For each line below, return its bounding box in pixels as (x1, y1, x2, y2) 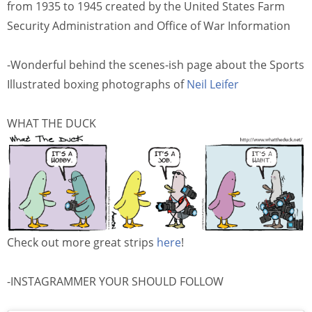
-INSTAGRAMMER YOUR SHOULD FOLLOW (7, 273, 224, 289)
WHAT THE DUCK (7, 115, 96, 131)
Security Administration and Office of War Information (7, 17, 290, 33)
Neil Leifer (187, 76, 239, 92)
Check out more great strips (7, 234, 157, 250)
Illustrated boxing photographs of (7, 76, 187, 92)
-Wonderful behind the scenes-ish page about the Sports (7, 56, 304, 72)
